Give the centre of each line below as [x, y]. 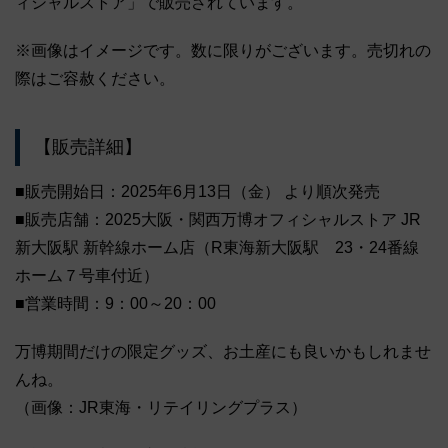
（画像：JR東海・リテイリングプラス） [161, 407]
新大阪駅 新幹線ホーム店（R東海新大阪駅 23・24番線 [217, 247]
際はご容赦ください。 [95, 79]
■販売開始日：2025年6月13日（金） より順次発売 [197, 191]
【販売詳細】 [87, 147]
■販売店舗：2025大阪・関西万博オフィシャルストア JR [218, 219]
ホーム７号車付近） [87, 275]
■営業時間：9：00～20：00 [115, 303]
